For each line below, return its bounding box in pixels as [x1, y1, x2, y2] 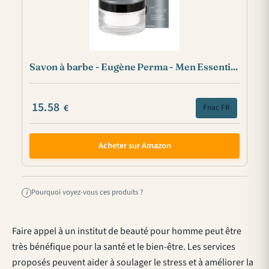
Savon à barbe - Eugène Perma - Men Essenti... [29, 60, 238, 73]
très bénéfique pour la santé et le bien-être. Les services [12, 240, 235, 253]
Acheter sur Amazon [98, 139, 171, 153]
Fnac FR [203, 102, 230, 113]
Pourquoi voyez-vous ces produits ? [31, 187, 143, 198]
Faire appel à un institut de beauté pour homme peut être [12, 224, 241, 238]
